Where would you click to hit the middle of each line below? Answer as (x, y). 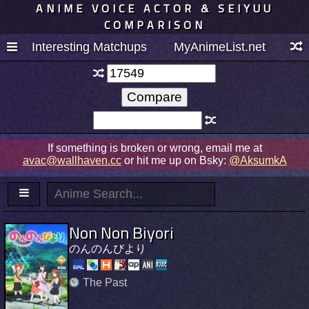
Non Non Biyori (121, 232)
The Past (105, 282)
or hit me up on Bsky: (175, 160)
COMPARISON (154, 25)
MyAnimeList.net (219, 47)
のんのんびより (108, 248)
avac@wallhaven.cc (72, 160)
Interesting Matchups (90, 47)
